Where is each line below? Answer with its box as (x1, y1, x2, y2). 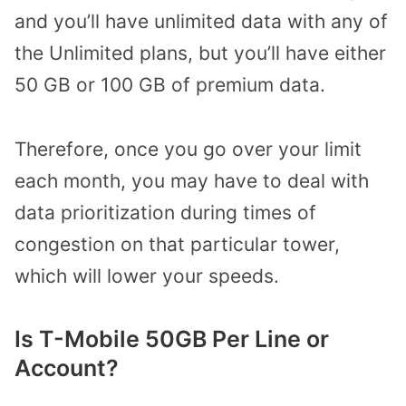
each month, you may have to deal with (14, 169, 369, 192)
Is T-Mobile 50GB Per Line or (14, 324, 329, 353)
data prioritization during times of (14, 200, 316, 224)
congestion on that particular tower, (14, 232, 340, 256)
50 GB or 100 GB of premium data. (14, 73, 325, 97)
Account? (14, 353, 119, 382)
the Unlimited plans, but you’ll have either (14, 42, 386, 65)
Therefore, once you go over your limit (14, 137, 362, 160)
